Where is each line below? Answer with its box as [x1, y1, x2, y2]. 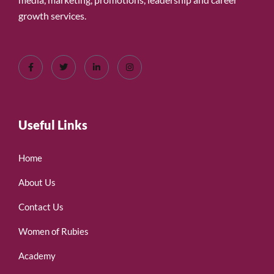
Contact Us [18, 201, 64, 213]
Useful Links [18, 117, 87, 133]
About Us [18, 177, 56, 188]
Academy [18, 250, 56, 262]
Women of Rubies [18, 226, 89, 237]
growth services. [18, 10, 88, 22]
